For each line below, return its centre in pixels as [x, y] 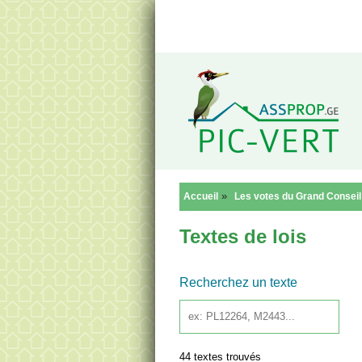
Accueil [201, 196]
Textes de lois [243, 236]
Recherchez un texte [238, 282]
